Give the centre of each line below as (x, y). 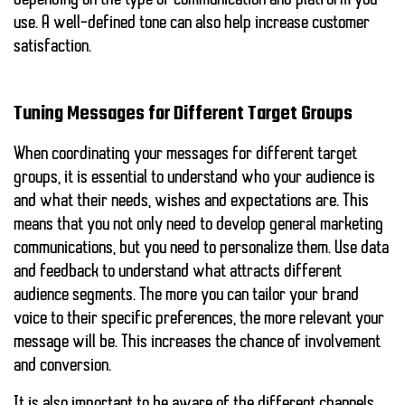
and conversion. (62, 367)
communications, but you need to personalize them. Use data (201, 249)
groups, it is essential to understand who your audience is (194, 179)
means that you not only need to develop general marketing (198, 226)
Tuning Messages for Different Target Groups (183, 115)
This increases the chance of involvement (251, 343)
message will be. (67, 343)
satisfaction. (52, 47)
